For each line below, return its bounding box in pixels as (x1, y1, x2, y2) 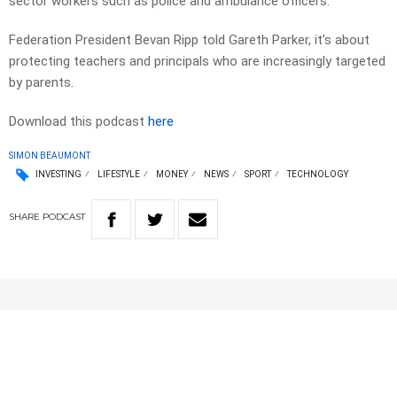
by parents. (9, 74, 74, 91)
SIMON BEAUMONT (9, 151, 90, 161)
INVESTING (35, 169, 82, 180)
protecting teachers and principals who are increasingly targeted (9, 53, 385, 70)
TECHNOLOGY (287, 169, 348, 180)
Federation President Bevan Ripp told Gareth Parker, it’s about (9, 32, 370, 49)
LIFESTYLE (97, 169, 140, 180)
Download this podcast (9, 113, 148, 130)
